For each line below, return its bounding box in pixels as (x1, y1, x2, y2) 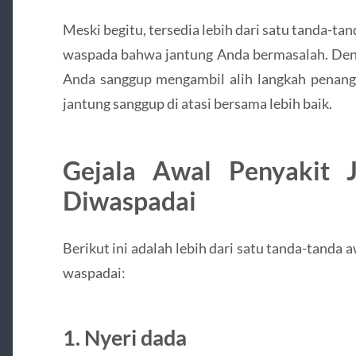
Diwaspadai (62, 185, 196, 217)
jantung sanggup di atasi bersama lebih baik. (62, 95, 332, 113)
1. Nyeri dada (62, 324, 187, 351)
